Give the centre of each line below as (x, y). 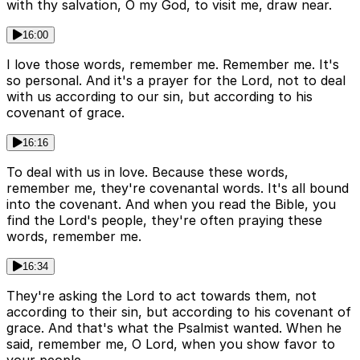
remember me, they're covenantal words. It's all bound (178, 188)
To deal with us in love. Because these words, (147, 172)
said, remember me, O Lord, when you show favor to (171, 344)
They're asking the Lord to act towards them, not (162, 296)
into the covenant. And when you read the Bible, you (171, 205)
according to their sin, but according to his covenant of (179, 312)
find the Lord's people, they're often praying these (164, 221)
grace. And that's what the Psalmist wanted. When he (174, 328)
